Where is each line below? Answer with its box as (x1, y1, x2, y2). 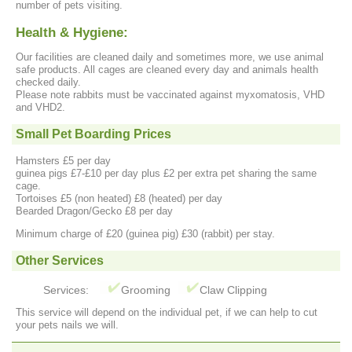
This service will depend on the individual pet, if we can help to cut (16, 306, 317, 318)
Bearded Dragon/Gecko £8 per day (16, 204, 173, 217)
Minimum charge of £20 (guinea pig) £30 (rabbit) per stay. (16, 227, 275, 240)
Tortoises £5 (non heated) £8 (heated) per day (16, 192, 222, 204)
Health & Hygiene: (16, 24, 128, 40)
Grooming (121, 284, 170, 297)
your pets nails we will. (16, 318, 119, 331)
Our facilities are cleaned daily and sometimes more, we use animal (16, 50, 324, 63)
